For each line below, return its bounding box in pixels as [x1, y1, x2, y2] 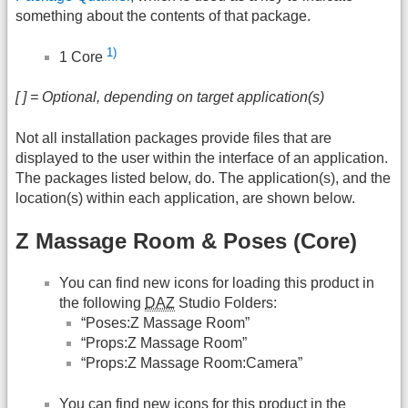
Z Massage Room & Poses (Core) [15, 229, 357, 254]
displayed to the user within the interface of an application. [15, 149, 388, 166]
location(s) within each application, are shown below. [15, 189, 355, 206]
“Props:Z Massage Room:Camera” [81, 355, 302, 372]
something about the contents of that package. [15, 8, 311, 25]
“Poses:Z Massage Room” [81, 315, 250, 331]
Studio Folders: [175, 295, 277, 311]
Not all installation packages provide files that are [15, 129, 331, 146]
